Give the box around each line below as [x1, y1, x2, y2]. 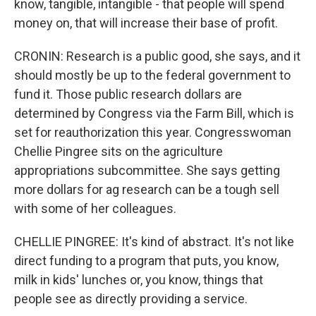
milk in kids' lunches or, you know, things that [14, 272, 263, 287]
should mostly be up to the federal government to [14, 68, 291, 83]
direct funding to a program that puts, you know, [14, 253, 279, 268]
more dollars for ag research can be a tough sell [14, 182, 279, 197]
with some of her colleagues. [14, 201, 176, 216]
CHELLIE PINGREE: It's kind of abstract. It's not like [14, 234, 294, 249]
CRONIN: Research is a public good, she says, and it [14, 49, 300, 63]
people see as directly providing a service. [14, 291, 248, 306]
